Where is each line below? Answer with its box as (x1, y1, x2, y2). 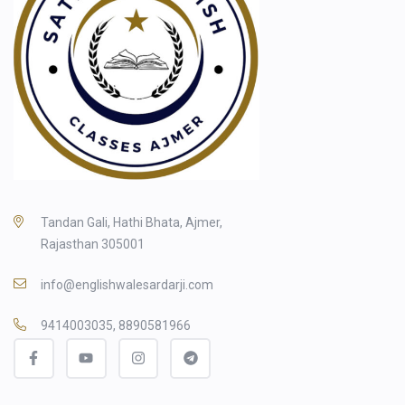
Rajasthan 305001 (41, 237, 145, 252)
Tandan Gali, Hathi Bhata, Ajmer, (41, 215, 222, 231)
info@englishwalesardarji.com (41, 278, 213, 293)
